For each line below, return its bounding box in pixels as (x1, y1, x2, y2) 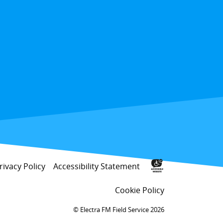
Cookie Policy (115, 184, 164, 196)
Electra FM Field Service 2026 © (80, 205, 164, 214)
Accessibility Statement (53, 161, 140, 172)
